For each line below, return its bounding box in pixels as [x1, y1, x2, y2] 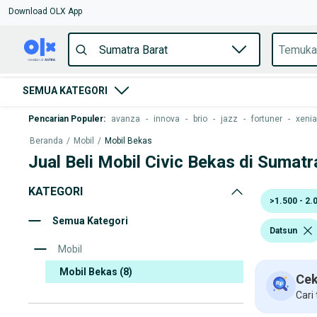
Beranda [30, 136, 63, 146]
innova [154, 114, 180, 124]
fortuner [251, 114, 282, 124]
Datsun [270, 225, 297, 236]
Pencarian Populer [28, 114, 103, 124]
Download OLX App [8, 6, 82, 16]
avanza [111, 114, 140, 124]
